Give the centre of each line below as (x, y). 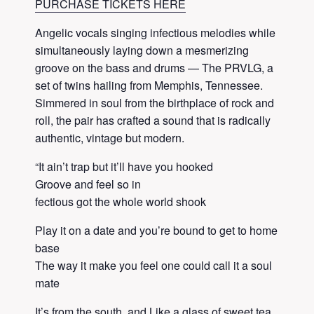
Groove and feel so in (88, 184)
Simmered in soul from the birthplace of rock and (155, 102)
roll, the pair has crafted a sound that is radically (153, 120)
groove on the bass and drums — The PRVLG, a (154, 67)
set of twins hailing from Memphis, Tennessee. (149, 85)
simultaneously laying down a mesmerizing (142, 50)
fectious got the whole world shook (121, 201)
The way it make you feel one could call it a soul (153, 265)
